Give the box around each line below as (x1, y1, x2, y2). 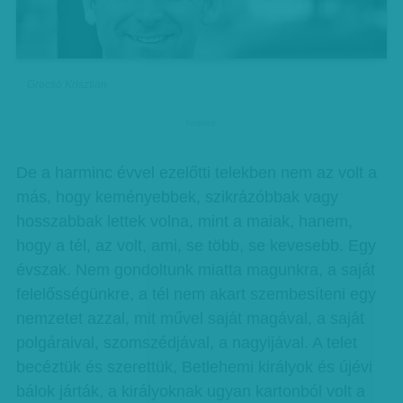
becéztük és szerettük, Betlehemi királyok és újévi (15, 358, 372, 376)
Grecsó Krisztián (27, 78, 108, 91)
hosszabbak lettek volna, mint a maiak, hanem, (15, 212, 353, 230)
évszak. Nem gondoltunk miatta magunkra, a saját (15, 261, 375, 279)
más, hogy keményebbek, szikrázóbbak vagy (15, 188, 338, 206)
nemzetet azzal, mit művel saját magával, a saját (15, 309, 364, 327)
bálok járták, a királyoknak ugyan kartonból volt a (15, 382, 365, 400)
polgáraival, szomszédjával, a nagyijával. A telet (15, 334, 357, 352)
